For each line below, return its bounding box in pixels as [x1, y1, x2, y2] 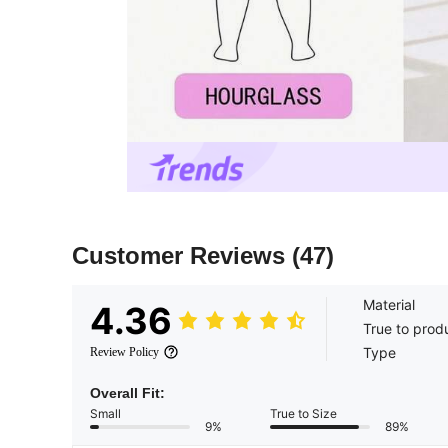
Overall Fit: [90, 385, 165, 402]
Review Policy [90, 345, 159, 360]
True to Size [270, 406, 337, 422]
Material [363, 296, 415, 314]
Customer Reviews [72, 242, 292, 270]
